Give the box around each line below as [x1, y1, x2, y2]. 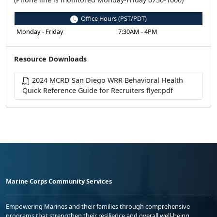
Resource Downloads [14, 54, 87, 63]
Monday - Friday [16, 27, 63, 36]
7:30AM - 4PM [118, 27, 157, 36]
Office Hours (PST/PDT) [78, 14, 147, 23]
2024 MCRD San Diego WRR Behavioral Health [30, 75, 183, 85]
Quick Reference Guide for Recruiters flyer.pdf [22, 85, 173, 95]
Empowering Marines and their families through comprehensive [6, 201, 190, 211]
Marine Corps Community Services [6, 176, 112, 186]
